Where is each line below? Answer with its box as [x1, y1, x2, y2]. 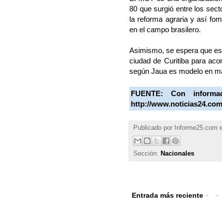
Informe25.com [174, 124, 218, 132]
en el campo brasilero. [129, 25, 201, 34]
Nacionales [161, 150, 194, 158]
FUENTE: [131, 89, 171, 98]
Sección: [133, 150, 161, 158]
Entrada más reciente [132, 191, 203, 200]
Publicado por [133, 124, 174, 132]
